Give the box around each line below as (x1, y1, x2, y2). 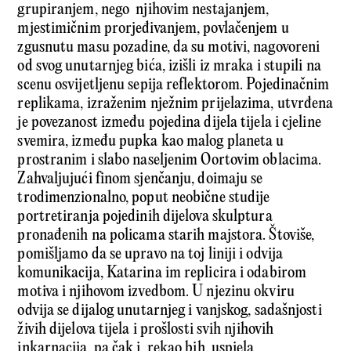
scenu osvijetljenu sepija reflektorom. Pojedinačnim (17, 76, 330, 95)
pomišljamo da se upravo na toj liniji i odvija (17, 245, 284, 264)
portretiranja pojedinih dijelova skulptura (17, 208, 273, 226)
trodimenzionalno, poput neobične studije (17, 189, 270, 208)
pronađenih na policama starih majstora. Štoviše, (17, 226, 315, 245)
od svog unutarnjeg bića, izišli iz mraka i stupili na (17, 57, 321, 76)
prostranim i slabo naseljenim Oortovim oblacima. (17, 151, 322, 170)
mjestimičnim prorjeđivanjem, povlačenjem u (17, 20, 289, 38)
